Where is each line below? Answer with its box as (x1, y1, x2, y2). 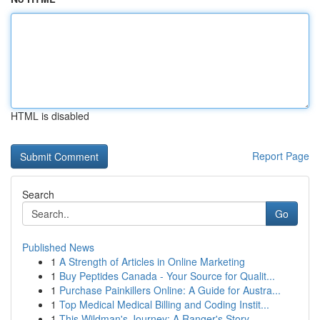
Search (22, 187, 54, 201)
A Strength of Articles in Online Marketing (59, 254, 245, 269)
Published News (22, 240, 94, 254)
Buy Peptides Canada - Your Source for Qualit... (59, 269, 275, 283)
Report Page (252, 149, 309, 163)
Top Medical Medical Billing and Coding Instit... (59, 297, 269, 311)
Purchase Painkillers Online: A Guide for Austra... (59, 283, 281, 297)
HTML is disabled (11, 109, 89, 123)
